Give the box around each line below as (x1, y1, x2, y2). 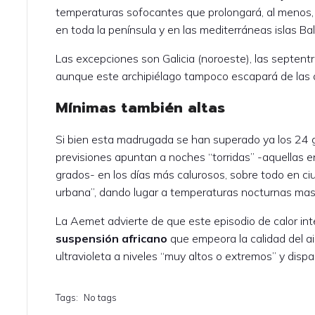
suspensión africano (56, 231, 168, 245)
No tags (84, 291, 117, 303)
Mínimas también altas (56, 96, 226, 119)
